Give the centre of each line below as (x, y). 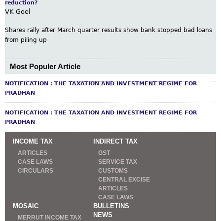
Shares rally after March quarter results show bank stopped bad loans (109, 30)
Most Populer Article (45, 66)
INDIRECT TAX (115, 141)
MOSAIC (26, 206)
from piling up (26, 40)
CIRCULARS (36, 170)
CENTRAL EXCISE (124, 179)
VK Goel (18, 11)
